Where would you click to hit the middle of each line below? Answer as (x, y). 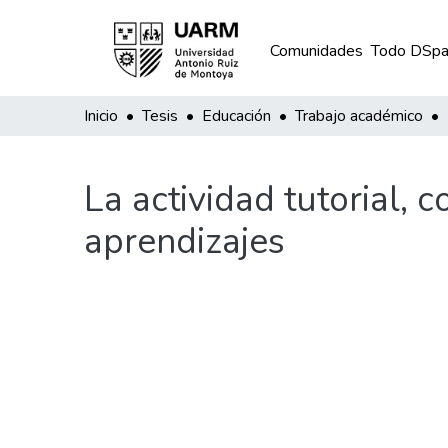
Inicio (101, 116)
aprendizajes (184, 241)
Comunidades (316, 51)
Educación (236, 116)
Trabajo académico (359, 116)
